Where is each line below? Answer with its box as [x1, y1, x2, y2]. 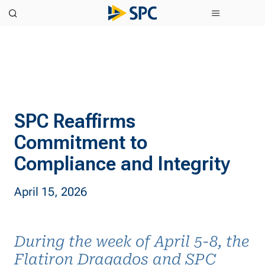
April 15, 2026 [14, 185, 87, 199]
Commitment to [14, 131, 147, 154]
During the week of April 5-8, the [14, 233, 249, 250]
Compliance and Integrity [14, 152, 235, 175]
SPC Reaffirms [14, 109, 135, 132]
